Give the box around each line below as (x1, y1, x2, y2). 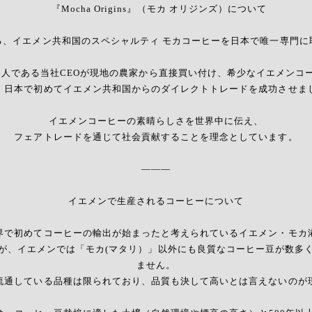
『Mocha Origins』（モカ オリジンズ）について (45, 3, 267, 15)
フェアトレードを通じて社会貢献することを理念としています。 (14, 132, 298, 143)
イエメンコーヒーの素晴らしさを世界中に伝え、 (48, 116, 264, 127)
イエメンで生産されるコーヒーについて (68, 196, 244, 207)
